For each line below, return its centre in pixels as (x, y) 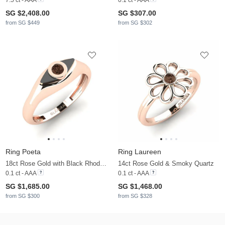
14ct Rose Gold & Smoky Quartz (166, 163)
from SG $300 (23, 196)
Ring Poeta (23, 151)
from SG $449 (23, 22)
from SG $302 (135, 22)
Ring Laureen (140, 151)
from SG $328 (135, 196)
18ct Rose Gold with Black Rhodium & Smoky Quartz (103, 163)
